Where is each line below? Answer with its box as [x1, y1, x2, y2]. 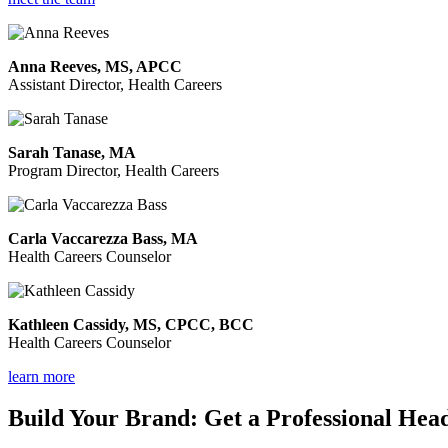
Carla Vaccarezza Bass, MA [8, 229, 198, 247]
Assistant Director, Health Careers [8, 75, 222, 93]
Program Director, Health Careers [8, 161, 219, 179]
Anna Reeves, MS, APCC [8, 57, 182, 75]
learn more [8, 367, 75, 385]
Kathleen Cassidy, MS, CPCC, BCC [8, 315, 254, 333]
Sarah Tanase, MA [8, 143, 136, 161]
